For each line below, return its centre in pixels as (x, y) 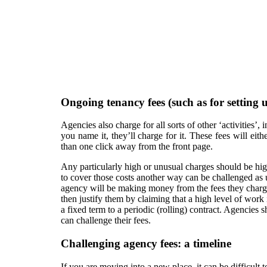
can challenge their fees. (106, 221)
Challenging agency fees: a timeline (146, 244)
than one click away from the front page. (137, 147)
